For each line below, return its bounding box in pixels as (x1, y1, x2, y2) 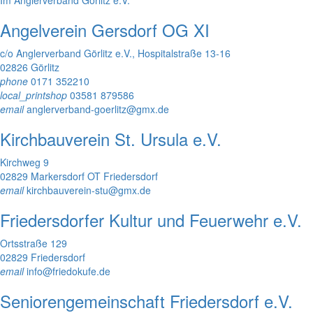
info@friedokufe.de (24, 263, 110, 278)
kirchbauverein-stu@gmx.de (24, 182, 151, 197)
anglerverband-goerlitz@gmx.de (24, 101, 169, 116)
